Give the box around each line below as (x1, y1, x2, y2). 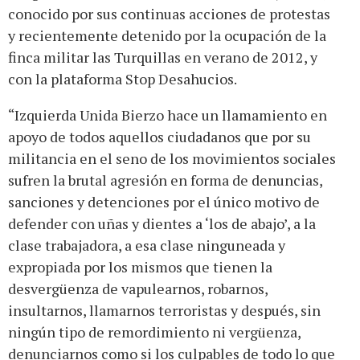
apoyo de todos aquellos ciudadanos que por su (8, 126, 311, 146)
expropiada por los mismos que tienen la (8, 256, 272, 276)
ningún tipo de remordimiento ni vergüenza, (8, 321, 301, 342)
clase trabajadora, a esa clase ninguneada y (8, 235, 285, 255)
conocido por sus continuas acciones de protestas (8, 3, 330, 23)
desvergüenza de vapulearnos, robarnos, (8, 278, 268, 298)
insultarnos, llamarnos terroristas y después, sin (8, 300, 321, 320)
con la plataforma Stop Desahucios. (8, 68, 237, 88)
